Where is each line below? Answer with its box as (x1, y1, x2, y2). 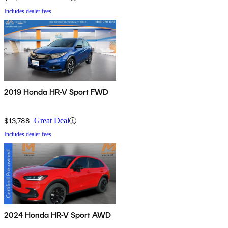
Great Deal (34, 116, 69, 125)
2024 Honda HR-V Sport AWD (4, 210, 111, 220)
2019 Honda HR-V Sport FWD (4, 87, 109, 97)
